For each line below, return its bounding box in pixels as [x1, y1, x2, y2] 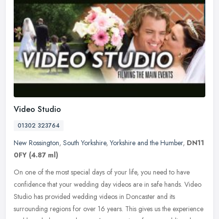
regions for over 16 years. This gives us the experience [50, 203, 203, 214]
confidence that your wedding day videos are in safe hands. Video [14, 179, 201, 189]
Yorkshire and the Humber [110, 137, 183, 148]
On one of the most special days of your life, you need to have [14, 167, 190, 177]
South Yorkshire [63, 137, 106, 148]
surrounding [14, 203, 48, 214]
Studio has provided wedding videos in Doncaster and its [14, 191, 175, 201]
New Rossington [14, 137, 59, 148]
